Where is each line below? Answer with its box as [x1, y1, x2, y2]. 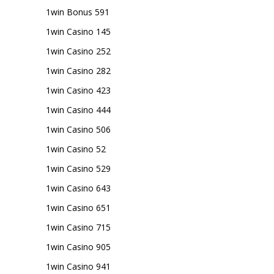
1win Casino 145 [46, 26, 111, 37]
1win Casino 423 [46, 84, 111, 96]
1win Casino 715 [46, 221, 111, 233]
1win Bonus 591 [46, 6, 109, 18]
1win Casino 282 [46, 65, 111, 76]
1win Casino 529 [46, 163, 111, 174]
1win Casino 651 [46, 202, 111, 213]
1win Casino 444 [46, 104, 111, 116]
